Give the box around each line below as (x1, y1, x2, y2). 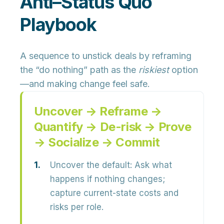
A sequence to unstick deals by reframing (20, 50, 191, 61)
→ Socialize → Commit (34, 135, 160, 149)
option (169, 64, 198, 75)
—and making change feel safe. (20, 78, 150, 89)
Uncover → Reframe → (34, 104, 162, 118)
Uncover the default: (50, 160, 132, 170)
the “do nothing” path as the (20, 64, 138, 75)
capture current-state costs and (50, 188, 178, 198)
